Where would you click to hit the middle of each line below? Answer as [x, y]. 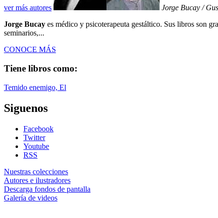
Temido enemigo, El [35, 87]
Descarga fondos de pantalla [47, 189]
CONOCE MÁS [30, 50]
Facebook [38, 128]
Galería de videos [31, 198]
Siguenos [26, 108]
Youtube [36, 146]
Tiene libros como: [41, 69]
